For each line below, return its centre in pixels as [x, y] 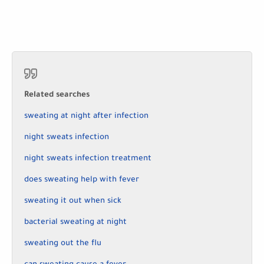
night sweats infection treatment [88, 159]
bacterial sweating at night [75, 222]
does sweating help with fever [82, 180]
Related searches [57, 95]
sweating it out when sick [73, 201]
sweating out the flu [63, 244]
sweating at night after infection [86, 116]
